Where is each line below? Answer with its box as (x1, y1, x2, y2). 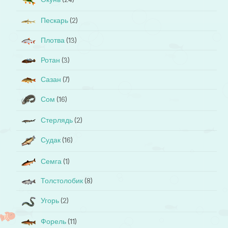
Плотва (41, 36, 65, 44)
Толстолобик (41, 177, 83, 185)
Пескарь (41, 17, 69, 25)
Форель (41, 217, 67, 225)
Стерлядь (41, 117, 73, 125)
